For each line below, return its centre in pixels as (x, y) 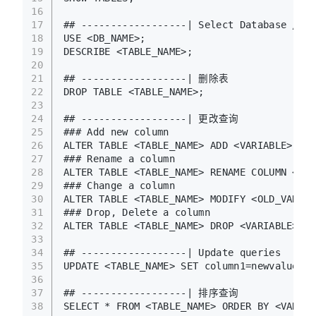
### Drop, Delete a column (137, 212)
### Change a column (120, 185)
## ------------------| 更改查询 (151, 118)
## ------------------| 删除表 (149, 78)
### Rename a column (120, 158)
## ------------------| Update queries (172, 252)
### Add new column (120, 132)
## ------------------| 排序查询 (151, 292)
